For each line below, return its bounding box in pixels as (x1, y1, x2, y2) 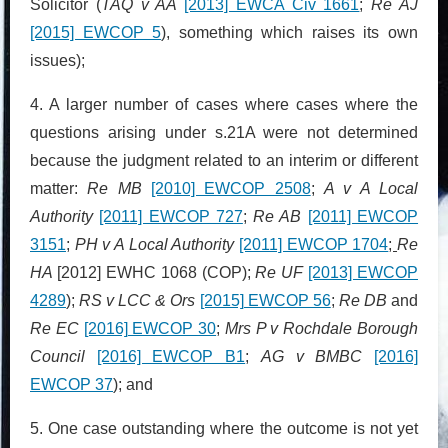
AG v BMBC (260, 347, 375, 365)
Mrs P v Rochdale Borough (224, 319, 419, 337)
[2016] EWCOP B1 (96, 347, 246, 365)
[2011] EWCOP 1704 (239, 235, 389, 253)
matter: (30, 179, 88, 197)
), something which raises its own (161, 23, 419, 41)
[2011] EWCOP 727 (99, 207, 243, 225)
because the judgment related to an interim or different (30, 151, 418, 169)
